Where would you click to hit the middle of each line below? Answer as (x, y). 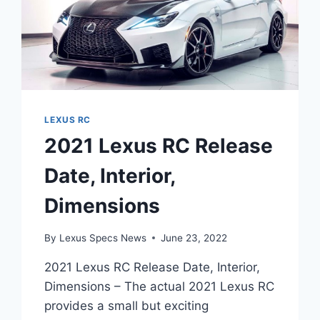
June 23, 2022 (194, 237)
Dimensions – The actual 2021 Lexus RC (160, 286)
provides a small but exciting (127, 305)
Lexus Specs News (102, 237)
